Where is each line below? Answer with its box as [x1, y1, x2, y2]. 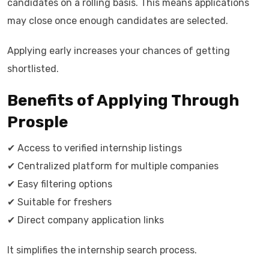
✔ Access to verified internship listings [7, 142, 182, 154]
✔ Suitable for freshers [7, 196, 112, 208]
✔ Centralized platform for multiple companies [7, 160, 219, 172]
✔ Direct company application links [7, 214, 164, 226]
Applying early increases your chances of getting [7, 45, 230, 56]
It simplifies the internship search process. [7, 244, 197, 256]
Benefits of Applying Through [7, 91, 239, 110]
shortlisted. [7, 63, 59, 74]
